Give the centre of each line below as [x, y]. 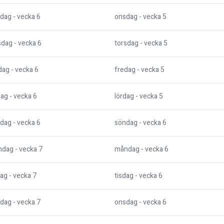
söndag [126, 123]
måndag [127, 149]
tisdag [124, 176]
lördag [124, 96]
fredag [125, 70]
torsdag [126, 43]
